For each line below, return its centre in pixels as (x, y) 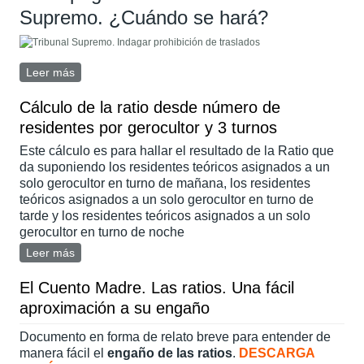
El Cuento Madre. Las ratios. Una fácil (157, 287)
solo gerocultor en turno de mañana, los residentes (165, 183)
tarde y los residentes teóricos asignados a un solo (165, 215)
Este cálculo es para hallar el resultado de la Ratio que (177, 150)
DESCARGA (277, 353)
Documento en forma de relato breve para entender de (175, 336)
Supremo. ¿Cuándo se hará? (144, 17)
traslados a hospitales (131, 87)
